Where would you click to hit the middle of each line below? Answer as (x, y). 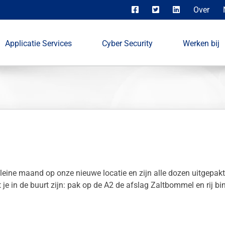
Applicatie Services (38, 43)
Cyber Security (127, 43)
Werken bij (201, 43)
